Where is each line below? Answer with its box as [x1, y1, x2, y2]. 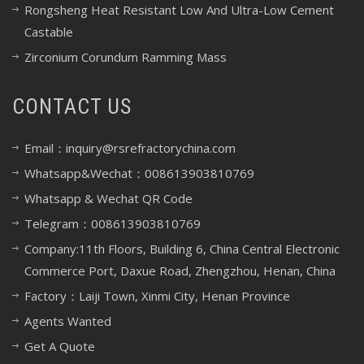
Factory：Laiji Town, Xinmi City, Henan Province [24, 288, 290, 305]
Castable [24, 24, 73, 41]
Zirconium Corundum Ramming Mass [24, 49, 227, 66]
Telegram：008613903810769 [24, 215, 201, 232]
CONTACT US [12, 94, 132, 119]
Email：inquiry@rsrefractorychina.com [24, 140, 236, 157]
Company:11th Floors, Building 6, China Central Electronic [24, 240, 340, 258]
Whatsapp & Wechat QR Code [24, 190, 193, 207]
